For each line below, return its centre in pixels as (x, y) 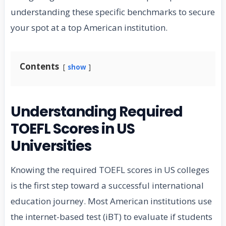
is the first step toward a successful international (107, 186)
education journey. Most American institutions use (111, 201)
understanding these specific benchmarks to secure (113, 12)
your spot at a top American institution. (89, 28)
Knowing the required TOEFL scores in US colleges (110, 170)
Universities (51, 146)
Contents (39, 67)
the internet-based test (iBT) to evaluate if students (111, 217)
